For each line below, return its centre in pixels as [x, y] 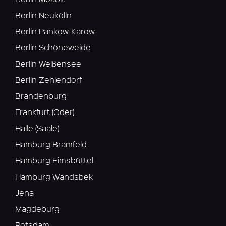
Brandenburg [41, 96]
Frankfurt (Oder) [45, 112]
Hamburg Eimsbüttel [54, 160]
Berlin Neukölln [43, 15]
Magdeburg [37, 209]
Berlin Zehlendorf [48, 80]
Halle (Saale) [37, 128]
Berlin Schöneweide [53, 47]
